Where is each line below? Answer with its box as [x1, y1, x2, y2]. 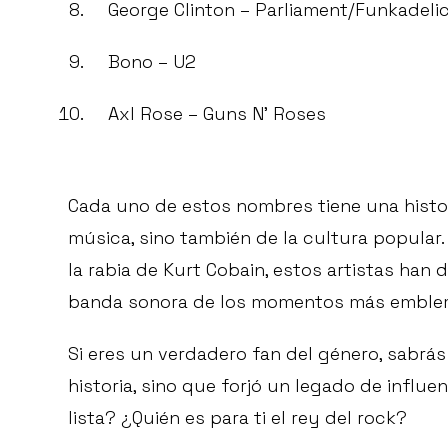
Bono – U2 [108, 50, 196, 74]
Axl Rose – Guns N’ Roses [108, 102, 326, 126]
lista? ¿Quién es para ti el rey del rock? [68, 406, 407, 430]
